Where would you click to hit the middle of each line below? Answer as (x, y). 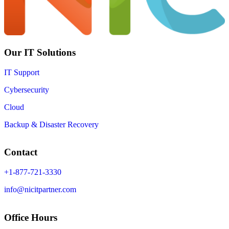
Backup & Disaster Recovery (51, 124)
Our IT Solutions (40, 52)
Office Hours (31, 217)
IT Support (22, 72)
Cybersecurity (27, 89)
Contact (21, 152)
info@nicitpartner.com (40, 190)
